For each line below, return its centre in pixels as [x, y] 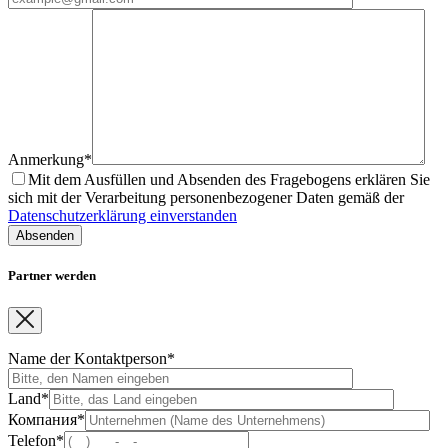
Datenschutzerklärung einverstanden [122, 216]
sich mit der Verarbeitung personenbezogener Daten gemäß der [206, 198]
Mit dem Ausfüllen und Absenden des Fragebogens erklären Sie [229, 180]
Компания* [46, 419]
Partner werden [52, 276]
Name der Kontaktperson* [91, 358]
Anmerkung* [50, 160]
